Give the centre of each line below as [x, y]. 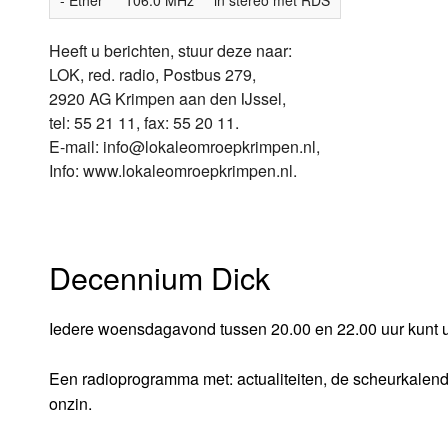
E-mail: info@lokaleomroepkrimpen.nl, [184, 146]
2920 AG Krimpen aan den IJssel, [167, 98]
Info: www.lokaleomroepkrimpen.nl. [172, 170]
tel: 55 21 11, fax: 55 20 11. [143, 122]
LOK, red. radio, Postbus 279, [152, 74]
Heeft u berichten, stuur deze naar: [170, 50]
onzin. [70, 403]
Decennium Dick [159, 276]
